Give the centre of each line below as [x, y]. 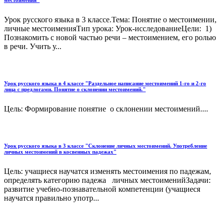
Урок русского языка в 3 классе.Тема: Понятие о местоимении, [110, 20]
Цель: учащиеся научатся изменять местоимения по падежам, [108, 171]
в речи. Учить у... [33, 47]
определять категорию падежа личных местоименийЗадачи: [107, 180]
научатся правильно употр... [52, 198]
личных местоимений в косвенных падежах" [60, 152]
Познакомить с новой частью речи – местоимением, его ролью [110, 38]
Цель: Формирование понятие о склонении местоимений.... [106, 109]
